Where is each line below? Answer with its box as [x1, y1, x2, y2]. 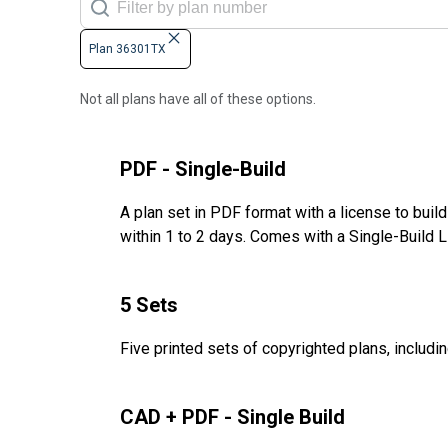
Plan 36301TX [89, 42, 166, 57]
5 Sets [120, 293, 178, 318]
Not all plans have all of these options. [80, 91, 316, 108]
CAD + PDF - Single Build [120, 405, 345, 430]
